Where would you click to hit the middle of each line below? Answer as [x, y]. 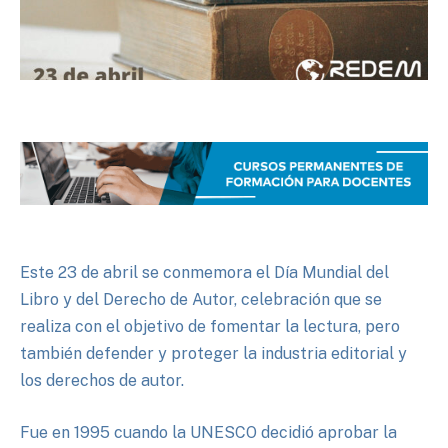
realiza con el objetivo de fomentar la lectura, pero [210, 327]
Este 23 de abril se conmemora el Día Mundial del [204, 273]
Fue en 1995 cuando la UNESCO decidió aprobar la [208, 432]
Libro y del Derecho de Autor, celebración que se [201, 300]
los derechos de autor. [102, 381]
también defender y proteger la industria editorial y [213, 354]
